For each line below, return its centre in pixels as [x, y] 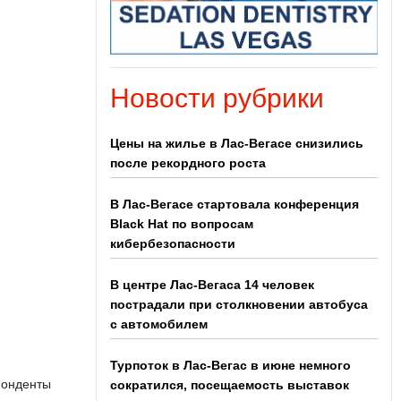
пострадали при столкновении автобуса [239, 304]
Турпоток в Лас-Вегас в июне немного [230, 365]
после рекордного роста [188, 163]
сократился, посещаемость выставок [229, 385]
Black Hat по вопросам [181, 224]
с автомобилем [158, 324]
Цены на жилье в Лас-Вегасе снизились [236, 143]
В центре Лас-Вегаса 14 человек [212, 285]
